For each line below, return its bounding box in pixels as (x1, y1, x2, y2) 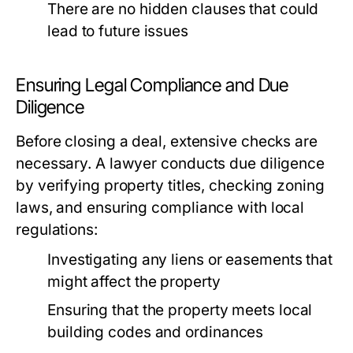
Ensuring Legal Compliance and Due (16, 74, 289, 96)
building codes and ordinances (47, 323, 264, 341)
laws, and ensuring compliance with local (16, 199, 305, 217)
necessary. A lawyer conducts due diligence (16, 154, 325, 173)
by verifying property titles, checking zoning (16, 176, 325, 195)
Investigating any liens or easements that (47, 251, 333, 269)
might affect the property (47, 273, 221, 291)
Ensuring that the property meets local (47, 301, 313, 319)
